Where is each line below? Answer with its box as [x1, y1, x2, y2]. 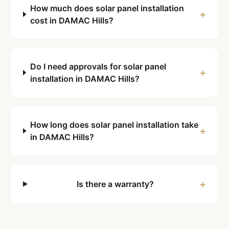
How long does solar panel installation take [30, 120, 199, 130]
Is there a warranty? [77, 179, 154, 189]
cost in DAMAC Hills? [30, 15, 113, 26]
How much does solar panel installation [30, 3, 184, 13]
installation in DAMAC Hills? [30, 74, 140, 84]
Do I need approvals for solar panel [30, 61, 166, 72]
